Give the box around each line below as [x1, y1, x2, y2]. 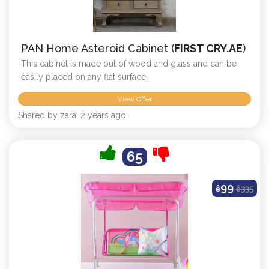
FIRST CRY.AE [174, 42, 243, 55]
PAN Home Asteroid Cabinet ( [21, 42, 174, 55]
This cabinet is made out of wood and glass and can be [21, 59, 237, 69]
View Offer [117, 94, 152, 103]
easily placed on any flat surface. [21, 72, 148, 82]
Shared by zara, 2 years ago [18, 110, 126, 120]
